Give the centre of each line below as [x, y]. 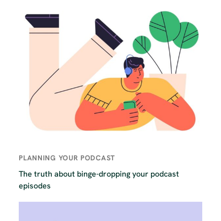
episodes [35, 186]
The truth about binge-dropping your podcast [99, 174]
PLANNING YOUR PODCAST [67, 158]
